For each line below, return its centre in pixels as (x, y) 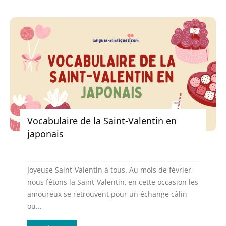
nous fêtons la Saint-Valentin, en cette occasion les (113, 182)
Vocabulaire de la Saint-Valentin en (102, 121)
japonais (45, 134)
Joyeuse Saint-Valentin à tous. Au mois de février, (110, 170)
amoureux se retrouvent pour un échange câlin (107, 194)
